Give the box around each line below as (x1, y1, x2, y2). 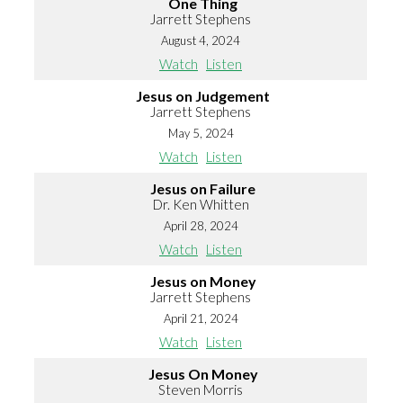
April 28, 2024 (163, 219, 238, 234)
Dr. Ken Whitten (152, 196, 249, 213)
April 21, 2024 (163, 311, 238, 327)
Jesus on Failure (150, 180, 255, 198)
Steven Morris (158, 381, 243, 399)
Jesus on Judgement (136, 87, 270, 105)
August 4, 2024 (161, 33, 240, 49)
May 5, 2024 (167, 126, 234, 141)
